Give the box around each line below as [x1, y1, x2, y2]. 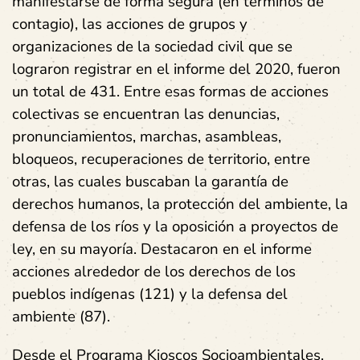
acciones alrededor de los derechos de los [12, 260, 296, 282]
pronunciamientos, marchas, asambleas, [12, 125, 281, 147]
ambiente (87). [12, 305, 110, 327]
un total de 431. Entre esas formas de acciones [12, 80, 329, 102]
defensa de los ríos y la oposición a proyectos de [12, 215, 338, 237]
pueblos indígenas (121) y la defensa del [12, 283, 288, 305]
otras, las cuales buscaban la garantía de [12, 170, 288, 192]
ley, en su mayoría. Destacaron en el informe [12, 238, 312, 260]
